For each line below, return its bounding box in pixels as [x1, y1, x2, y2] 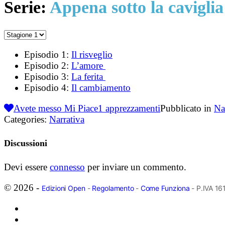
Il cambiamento [71, 82, 131, 93]
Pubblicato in [160, 102, 214, 114]
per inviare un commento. [85, 161, 186, 172]
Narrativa [49, 114, 84, 125]
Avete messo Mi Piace [14, 102, 98, 114]
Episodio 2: [24, 60, 71, 71]
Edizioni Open [42, 183, 85, 192]
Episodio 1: [24, 49, 71, 60]
